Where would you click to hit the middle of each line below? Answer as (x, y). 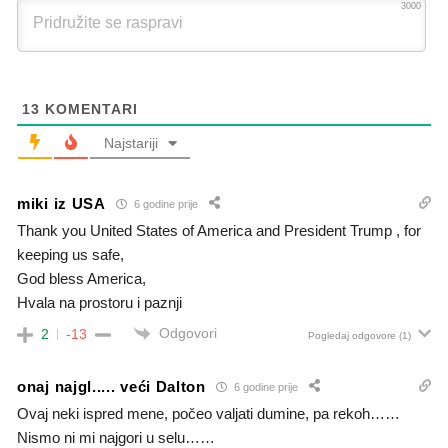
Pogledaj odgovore (352, 336)
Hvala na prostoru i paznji (99, 303)
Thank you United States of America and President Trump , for (219, 231)
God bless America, (81, 279)
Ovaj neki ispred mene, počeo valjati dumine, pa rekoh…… (208, 414)
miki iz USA (61, 203)
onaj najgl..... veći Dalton (111, 386)
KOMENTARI (89, 109)
